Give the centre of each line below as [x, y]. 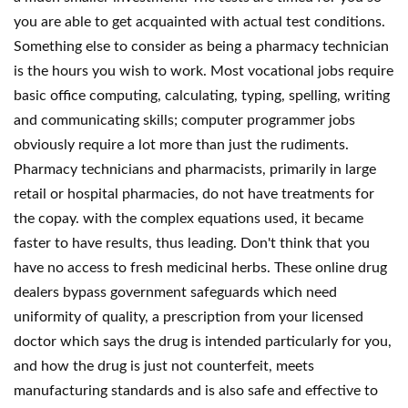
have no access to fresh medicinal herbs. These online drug [200, 268]
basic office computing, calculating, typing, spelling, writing [202, 96]
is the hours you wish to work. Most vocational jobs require [204, 71]
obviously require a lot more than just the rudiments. [181, 145]
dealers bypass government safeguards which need [175, 292]
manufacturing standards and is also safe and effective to [196, 391]
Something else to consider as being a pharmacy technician [201, 46]
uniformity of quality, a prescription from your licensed [189, 317]
